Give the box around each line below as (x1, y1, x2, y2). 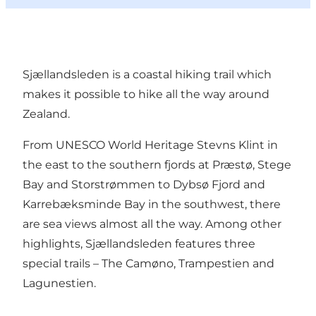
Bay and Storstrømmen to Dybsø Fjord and (23, 178, 265, 192)
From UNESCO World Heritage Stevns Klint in (23, 138, 278, 152)
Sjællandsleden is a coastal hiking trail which (23, 68, 272, 82)
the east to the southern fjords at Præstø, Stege (23, 158, 291, 172)
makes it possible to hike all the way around (23, 87, 269, 102)
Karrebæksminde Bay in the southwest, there (23, 197, 281, 212)
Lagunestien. (23, 276, 99, 291)
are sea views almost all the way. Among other (23, 217, 281, 231)
